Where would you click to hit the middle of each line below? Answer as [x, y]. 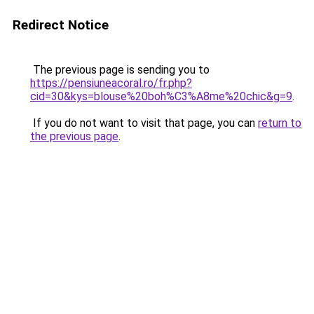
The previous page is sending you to [120, 70]
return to [280, 123]
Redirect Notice [61, 25]
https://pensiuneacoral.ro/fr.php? [111, 83]
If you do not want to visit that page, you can [144, 123]
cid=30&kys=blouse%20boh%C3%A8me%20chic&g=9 [161, 96]
